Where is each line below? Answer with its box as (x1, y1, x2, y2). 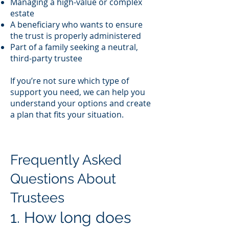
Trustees (10, 190, 64, 205)
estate (10, 8, 34, 19)
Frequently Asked (10, 152, 122, 168)
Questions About (10, 171, 116, 187)
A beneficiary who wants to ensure (10, 19, 143, 30)
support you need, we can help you (10, 86, 145, 98)
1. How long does (10, 209, 131, 226)
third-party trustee (10, 53, 82, 64)
